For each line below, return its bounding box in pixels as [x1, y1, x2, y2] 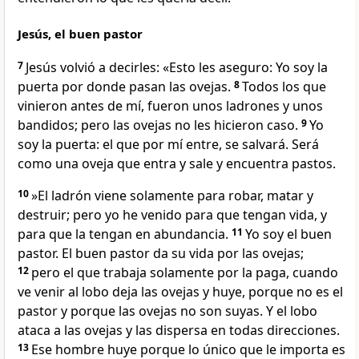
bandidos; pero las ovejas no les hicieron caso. [18, 116, 298, 135]
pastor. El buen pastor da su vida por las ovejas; [18, 244, 304, 263]
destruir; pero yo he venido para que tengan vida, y [18, 206, 327, 224]
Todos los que [242, 78, 326, 96]
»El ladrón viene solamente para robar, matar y [31, 187, 313, 205]
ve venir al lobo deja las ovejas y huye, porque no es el [18, 283, 343, 301]
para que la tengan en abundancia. [18, 225, 228, 244]
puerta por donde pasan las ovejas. [18, 78, 231, 96]
